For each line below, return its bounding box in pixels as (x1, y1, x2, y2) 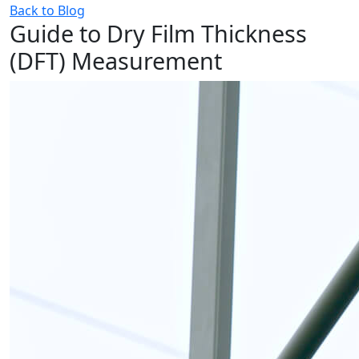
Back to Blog (10, 2, 85, 20)
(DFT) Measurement (10, 45, 228, 77)
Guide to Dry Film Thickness (10, 18, 307, 50)
